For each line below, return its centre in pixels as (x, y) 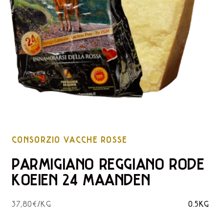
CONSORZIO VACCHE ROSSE (70, 139)
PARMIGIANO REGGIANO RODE (108, 163)
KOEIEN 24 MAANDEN (81, 179)
